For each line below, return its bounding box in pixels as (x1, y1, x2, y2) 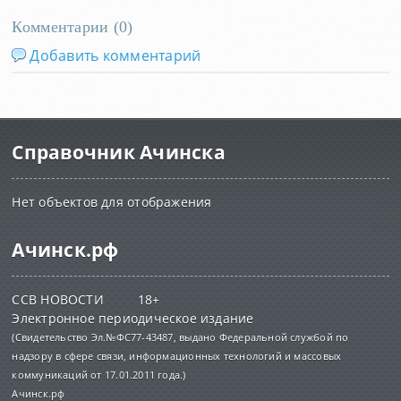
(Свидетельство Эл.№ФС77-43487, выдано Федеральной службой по (12, 330, 349, 344)
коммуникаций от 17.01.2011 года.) (12, 368, 186, 381)
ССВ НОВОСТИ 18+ (12, 291, 160, 308)
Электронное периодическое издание (12, 310, 254, 327)
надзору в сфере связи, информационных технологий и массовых (12, 349, 342, 363)
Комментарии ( (12, 18, 119, 36)
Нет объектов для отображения (12, 193, 212, 210)
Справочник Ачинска (12, 140, 226, 165)
